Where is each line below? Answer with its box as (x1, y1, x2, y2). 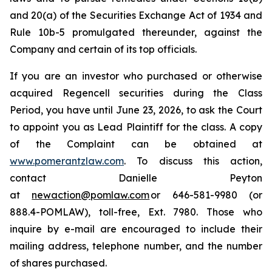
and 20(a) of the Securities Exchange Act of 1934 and (10, 9, 262, 21)
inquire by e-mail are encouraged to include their (10, 223, 262, 235)
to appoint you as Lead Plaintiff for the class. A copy (10, 121, 262, 133)
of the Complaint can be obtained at (10, 138, 262, 150)
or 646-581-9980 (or (149, 189, 263, 201)
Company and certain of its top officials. (10, 43, 197, 55)
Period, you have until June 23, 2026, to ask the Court (10, 104, 262, 116)
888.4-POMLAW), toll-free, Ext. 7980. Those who (10, 206, 262, 218)
